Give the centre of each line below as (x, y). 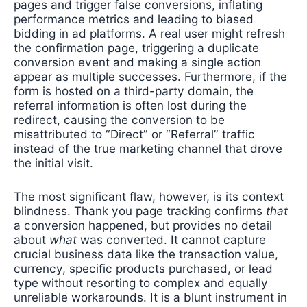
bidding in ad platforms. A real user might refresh (149, 34)
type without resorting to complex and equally (141, 282)
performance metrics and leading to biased (134, 19)
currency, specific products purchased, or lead (143, 268)
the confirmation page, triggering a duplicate (136, 48)
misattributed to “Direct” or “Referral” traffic (134, 134)
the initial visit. (53, 163)
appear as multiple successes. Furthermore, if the (150, 77)
